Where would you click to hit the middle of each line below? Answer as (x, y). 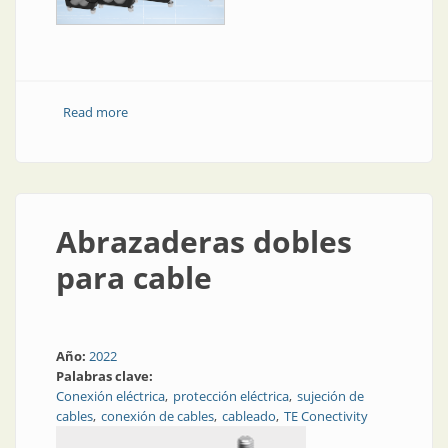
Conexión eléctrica (110, 396)
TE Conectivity (326, 416)
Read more (95, 112)
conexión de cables (157, 416)
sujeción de (330, 396)
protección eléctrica (231, 396)
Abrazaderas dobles (204, 241)
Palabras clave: (106, 376)
